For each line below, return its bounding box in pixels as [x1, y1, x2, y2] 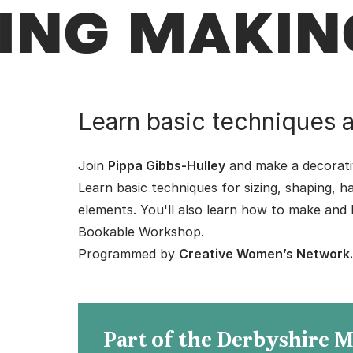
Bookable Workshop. [78, 224, 205, 240]
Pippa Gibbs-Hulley [108, 158, 226, 173]
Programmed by [78, 246, 180, 262]
